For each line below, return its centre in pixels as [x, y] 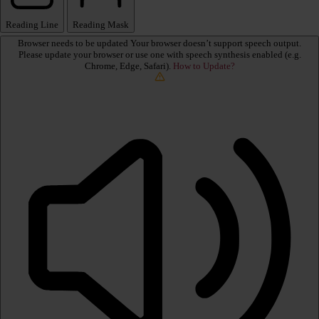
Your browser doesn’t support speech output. [216, 43]
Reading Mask [101, 25]
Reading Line [32, 25]
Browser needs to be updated [74, 43]
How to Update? [204, 66]
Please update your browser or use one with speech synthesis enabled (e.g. [159, 55]
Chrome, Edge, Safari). [129, 66]
